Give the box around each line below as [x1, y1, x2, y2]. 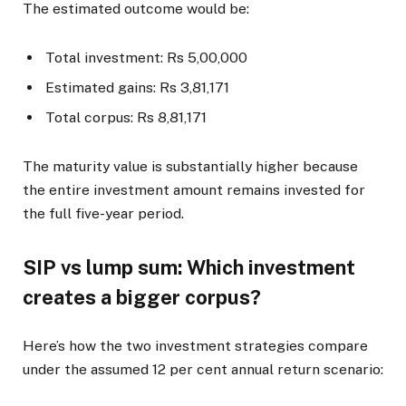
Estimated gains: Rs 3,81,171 [45, 79, 229, 97]
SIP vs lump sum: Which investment [23, 256, 355, 279]
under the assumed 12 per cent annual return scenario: [23, 361, 383, 379]
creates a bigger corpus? [23, 285, 261, 309]
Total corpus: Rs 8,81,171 [45, 109, 207, 127]
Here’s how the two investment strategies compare [23, 337, 368, 355]
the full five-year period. [23, 205, 184, 223]
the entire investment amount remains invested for [23, 181, 365, 199]
